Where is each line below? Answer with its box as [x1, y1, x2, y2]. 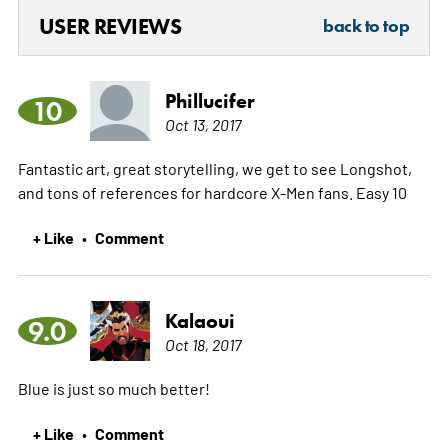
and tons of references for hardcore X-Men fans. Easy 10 [17, 182, 407, 203]
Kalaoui [164, 309, 235, 334]
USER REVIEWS [38, 13, 182, 41]
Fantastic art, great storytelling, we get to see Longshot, [17, 158, 412, 179]
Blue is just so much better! [17, 378, 210, 399]
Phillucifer [164, 89, 255, 114]
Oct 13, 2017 [164, 114, 241, 135]
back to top [323, 15, 410, 38]
